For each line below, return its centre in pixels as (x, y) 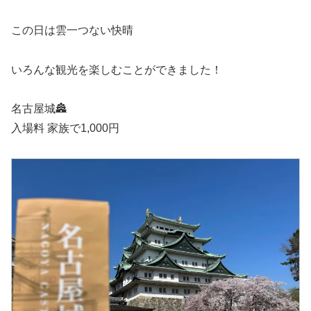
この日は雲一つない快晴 (72, 30)
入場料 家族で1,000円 (65, 128)
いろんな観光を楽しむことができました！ (117, 69)
